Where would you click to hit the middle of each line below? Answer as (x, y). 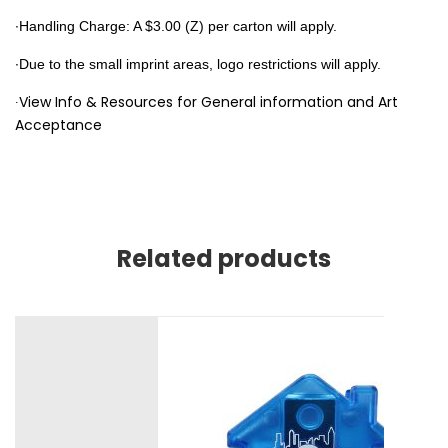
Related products (224, 258)
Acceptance (58, 124)
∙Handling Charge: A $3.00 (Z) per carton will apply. (176, 25)
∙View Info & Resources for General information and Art (206, 101)
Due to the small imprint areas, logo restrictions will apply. (202, 63)
